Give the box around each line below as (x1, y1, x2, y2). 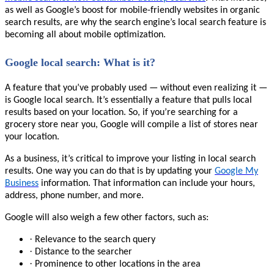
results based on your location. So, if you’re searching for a (5, 107, 238, 117)
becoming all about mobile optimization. (5, 30, 166, 40)
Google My (215, 166, 258, 176)
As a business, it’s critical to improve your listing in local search (5, 154, 256, 164)
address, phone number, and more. (5, 190, 144, 201)
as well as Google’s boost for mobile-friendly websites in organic (5, 6, 260, 16)
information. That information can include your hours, (39, 178, 255, 188)
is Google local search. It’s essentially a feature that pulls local (5, 95, 252, 105)
